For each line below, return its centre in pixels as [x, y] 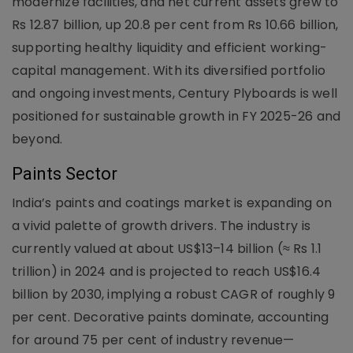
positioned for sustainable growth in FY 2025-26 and [176, 116]
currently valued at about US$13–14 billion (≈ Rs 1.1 [167, 248]
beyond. [37, 139]
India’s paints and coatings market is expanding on [172, 203]
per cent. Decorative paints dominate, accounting [171, 317]
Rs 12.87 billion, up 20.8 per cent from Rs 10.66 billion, [175, 24]
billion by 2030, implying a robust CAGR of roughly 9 [174, 294]
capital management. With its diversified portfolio [169, 70]
